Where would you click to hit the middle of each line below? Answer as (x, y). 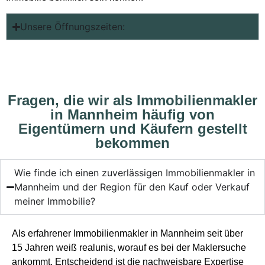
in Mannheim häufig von (132, 115)
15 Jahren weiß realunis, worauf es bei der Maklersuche (129, 248)
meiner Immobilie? (55, 201)
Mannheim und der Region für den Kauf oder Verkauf (132, 187)
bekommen (132, 143)
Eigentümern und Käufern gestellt (132, 129)
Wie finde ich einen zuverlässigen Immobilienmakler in (135, 173)
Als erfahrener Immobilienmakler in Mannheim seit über (127, 234)
